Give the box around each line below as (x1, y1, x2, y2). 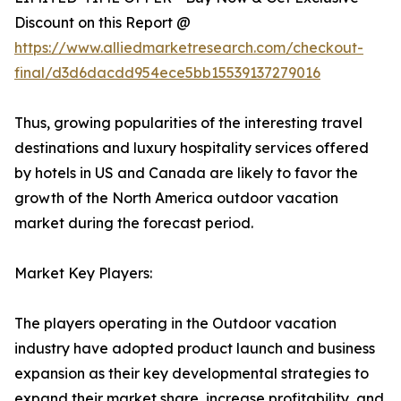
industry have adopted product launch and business (14, 339, 375, 358)
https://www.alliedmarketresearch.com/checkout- (14, 38, 363, 57)
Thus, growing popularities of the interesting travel (14, 114, 363, 132)
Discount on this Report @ (14, 13, 191, 32)
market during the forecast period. (14, 214, 253, 233)
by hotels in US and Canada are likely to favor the (14, 164, 358, 183)
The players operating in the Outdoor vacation (14, 314, 337, 333)
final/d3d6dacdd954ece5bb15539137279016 (14, 64, 320, 82)
